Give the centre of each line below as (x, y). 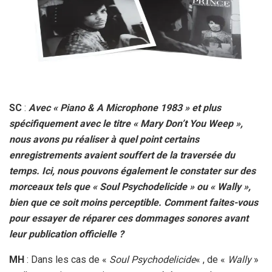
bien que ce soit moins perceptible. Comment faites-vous (134, 203)
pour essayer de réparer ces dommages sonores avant (129, 219)
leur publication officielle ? (66, 234)
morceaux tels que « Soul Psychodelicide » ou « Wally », (130, 187)
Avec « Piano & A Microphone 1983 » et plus (125, 108)
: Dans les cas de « (67, 260)
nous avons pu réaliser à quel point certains (104, 140)
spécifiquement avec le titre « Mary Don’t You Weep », (126, 124)
